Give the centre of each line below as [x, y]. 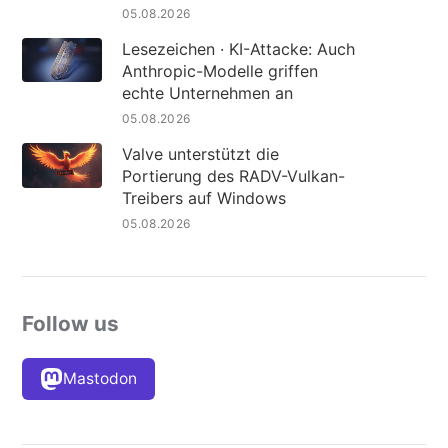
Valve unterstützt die [200, 153]
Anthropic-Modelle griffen [219, 70]
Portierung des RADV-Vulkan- [233, 175]
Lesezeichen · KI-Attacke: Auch [238, 48]
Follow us [70, 323]
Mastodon [100, 379]
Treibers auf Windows [203, 197]
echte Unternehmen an [207, 92]
